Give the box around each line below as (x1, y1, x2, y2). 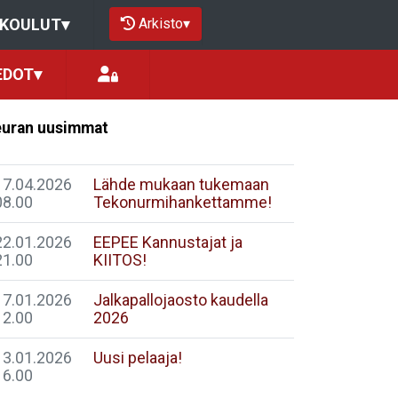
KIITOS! (93, 251, 147, 269)
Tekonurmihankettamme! (93, 193, 272, 211)
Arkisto (139, 14, 183, 32)
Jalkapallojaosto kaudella (93, 291, 268, 309)
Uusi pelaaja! (93, 348, 182, 367)
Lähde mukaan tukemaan (93, 175, 269, 194)
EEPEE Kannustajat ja (93, 233, 243, 251)
